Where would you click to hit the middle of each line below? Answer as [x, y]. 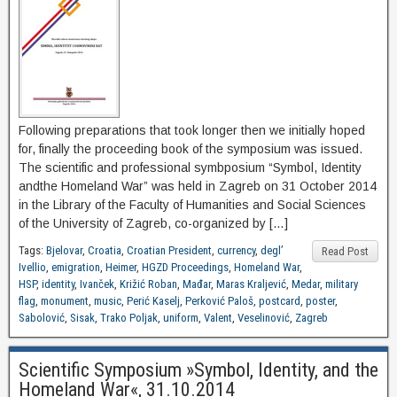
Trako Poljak [129, 318]
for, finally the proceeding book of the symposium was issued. [191, 149]
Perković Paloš [219, 301]
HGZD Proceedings [185, 268]
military [342, 284]
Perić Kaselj [153, 301]
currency [236, 251]
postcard [280, 301]
